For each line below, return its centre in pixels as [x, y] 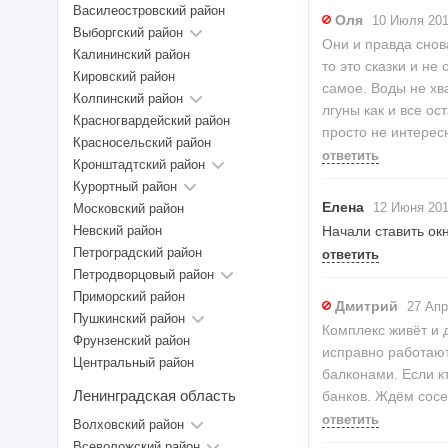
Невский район [117, 231]
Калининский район [131, 55]
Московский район [128, 209]
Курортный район [125, 187]
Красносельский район [142, 143]
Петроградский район [137, 253]
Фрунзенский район [131, 341]
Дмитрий [366, 306]
